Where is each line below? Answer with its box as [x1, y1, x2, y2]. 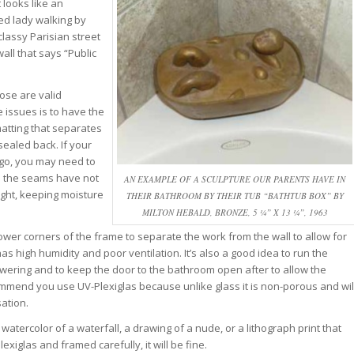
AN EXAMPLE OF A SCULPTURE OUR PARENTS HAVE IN [124, 172, 346, 185]
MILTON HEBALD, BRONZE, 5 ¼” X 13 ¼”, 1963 [141, 205, 328, 218]
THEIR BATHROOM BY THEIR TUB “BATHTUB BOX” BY [126, 189, 344, 201]
